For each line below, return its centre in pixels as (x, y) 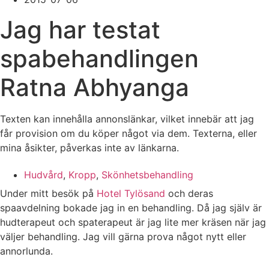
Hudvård (44, 175)
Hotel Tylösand (131, 194)
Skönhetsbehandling (147, 175)
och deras (189, 194)
